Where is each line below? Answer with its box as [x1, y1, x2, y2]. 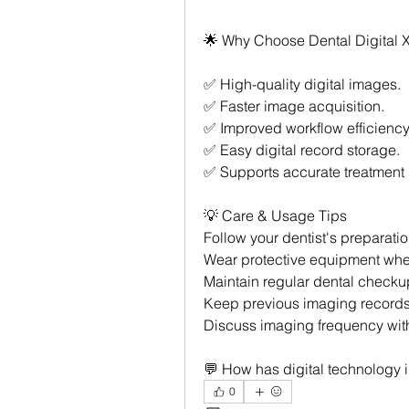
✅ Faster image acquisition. [204, 97, 384, 115]
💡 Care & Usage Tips [204, 206, 347, 225]
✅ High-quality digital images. [204, 75, 401, 93]
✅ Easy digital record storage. [204, 141, 400, 159]
